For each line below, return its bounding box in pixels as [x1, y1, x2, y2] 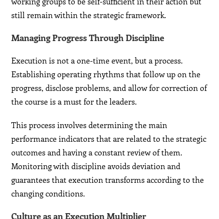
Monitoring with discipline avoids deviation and [11, 161, 181, 172]
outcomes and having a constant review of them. [11, 147, 183, 158]
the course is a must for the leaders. [11, 96, 137, 107]
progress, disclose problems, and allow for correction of [11, 83, 207, 93]
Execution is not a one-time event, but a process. [11, 55, 183, 66]
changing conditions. [11, 188, 86, 199]
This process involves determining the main [11, 120, 168, 131]
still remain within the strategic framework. [11, 10, 167, 21]
